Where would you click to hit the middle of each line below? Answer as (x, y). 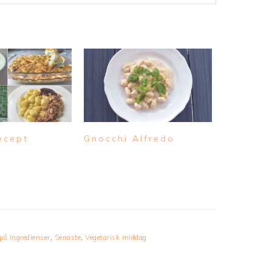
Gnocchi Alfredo (129, 138)
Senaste (67, 237)
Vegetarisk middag (116, 237)
